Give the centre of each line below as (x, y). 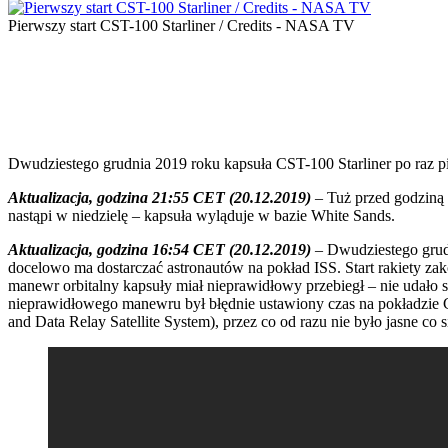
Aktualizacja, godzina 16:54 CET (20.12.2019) (159, 249)
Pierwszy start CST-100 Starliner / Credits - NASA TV (181, 25)
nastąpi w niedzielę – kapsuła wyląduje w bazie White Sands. (201, 215)
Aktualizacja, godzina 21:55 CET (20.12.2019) (159, 197)
